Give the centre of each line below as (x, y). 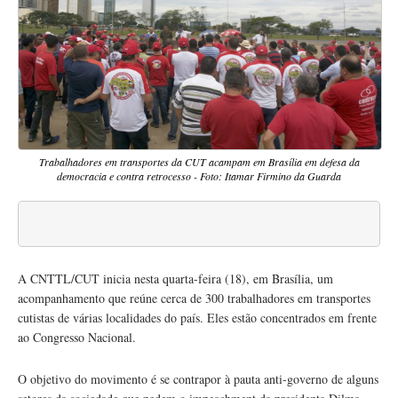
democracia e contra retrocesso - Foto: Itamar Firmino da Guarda (199, 176)
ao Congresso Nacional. (77, 338)
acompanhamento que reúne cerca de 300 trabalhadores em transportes (194, 298)
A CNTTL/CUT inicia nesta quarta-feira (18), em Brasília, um (175, 279)
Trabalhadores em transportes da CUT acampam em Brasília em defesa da (199, 162)
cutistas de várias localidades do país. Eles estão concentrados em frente (197, 318)
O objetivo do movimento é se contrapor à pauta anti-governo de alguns (198, 379)
